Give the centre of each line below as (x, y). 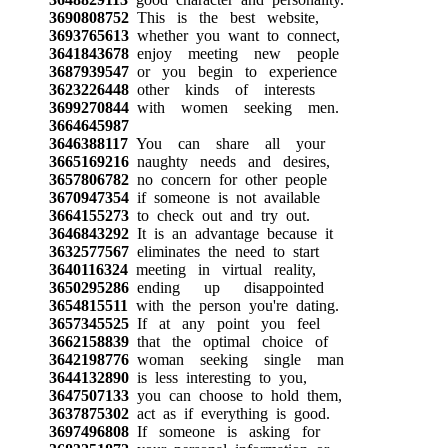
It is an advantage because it (230, 233)
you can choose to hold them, (235, 395)
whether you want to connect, (234, 35)
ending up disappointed (226, 287)
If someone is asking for (224, 431)
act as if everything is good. (229, 413)
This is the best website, (223, 17)
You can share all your (226, 143)
